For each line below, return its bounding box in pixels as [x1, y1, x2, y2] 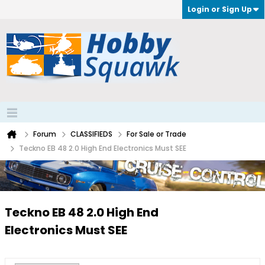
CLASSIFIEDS [70, 129, 112, 139]
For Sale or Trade [127, 129, 186, 139]
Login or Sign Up [188, 4, 252, 14]
